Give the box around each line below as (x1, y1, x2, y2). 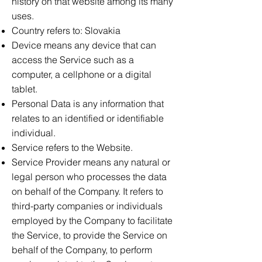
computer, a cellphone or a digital (12, 68, 151, 80)
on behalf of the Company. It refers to (12, 185, 163, 197)
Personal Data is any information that (12, 98, 164, 109)
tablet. (12, 83, 37, 95)
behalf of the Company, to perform (12, 244, 152, 256)
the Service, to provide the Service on (12, 229, 167, 241)
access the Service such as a (12, 54, 134, 65)
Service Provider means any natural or (12, 156, 170, 168)
